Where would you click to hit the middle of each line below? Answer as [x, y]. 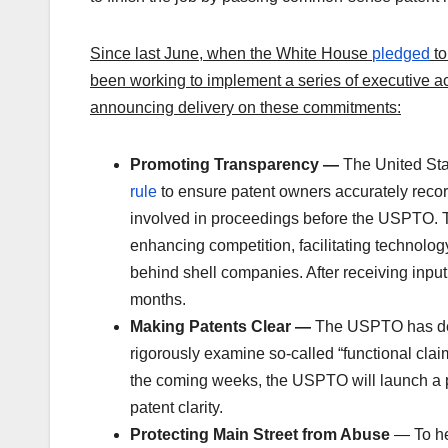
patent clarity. [176, 408]
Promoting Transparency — [236, 165]
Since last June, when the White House [231, 54]
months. [158, 300]
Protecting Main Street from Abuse [262, 435]
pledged [401, 54]
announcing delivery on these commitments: [245, 108]
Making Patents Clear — [222, 327]
